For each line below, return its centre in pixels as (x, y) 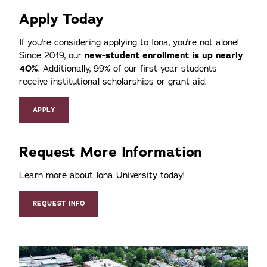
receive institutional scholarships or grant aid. (113, 81)
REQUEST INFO (59, 204)
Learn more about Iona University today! (102, 175)
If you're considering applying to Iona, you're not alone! (129, 42)
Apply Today (61, 19)
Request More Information (111, 152)
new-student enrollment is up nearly (164, 55)
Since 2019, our (52, 55)
